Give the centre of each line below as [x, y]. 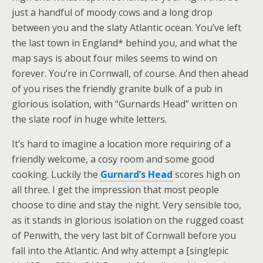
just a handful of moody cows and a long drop [112, 12]
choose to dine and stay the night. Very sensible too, [127, 205]
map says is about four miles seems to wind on [114, 58]
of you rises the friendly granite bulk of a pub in [117, 89]
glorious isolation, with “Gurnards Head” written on [124, 104]
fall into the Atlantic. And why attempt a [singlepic [120, 251]
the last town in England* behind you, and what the [124, 43]
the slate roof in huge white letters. [89, 119]
